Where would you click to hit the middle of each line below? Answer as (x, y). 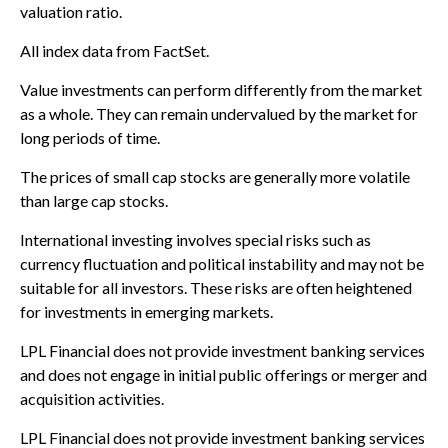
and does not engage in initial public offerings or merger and (223, 375)
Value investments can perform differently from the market (221, 90)
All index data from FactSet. (114, 51)
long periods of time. (90, 138)
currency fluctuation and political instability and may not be (222, 264)
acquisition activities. (93, 399)
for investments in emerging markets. (146, 312)
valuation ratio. (71, 12)
